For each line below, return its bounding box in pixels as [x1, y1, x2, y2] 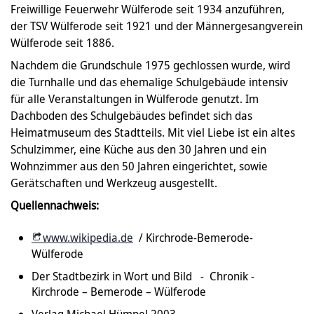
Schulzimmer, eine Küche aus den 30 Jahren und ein [11, 142, 266, 158]
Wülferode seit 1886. [11, 35, 114, 51]
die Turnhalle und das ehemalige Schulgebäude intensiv [11, 74, 288, 90]
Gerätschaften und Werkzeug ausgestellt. [11, 175, 217, 191]
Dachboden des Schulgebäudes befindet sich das [11, 108, 252, 124]
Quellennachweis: [11, 198, 99, 214]
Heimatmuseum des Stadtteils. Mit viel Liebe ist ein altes [11, 125, 295, 141]
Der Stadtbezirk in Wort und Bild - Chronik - [32, 268, 257, 285]
